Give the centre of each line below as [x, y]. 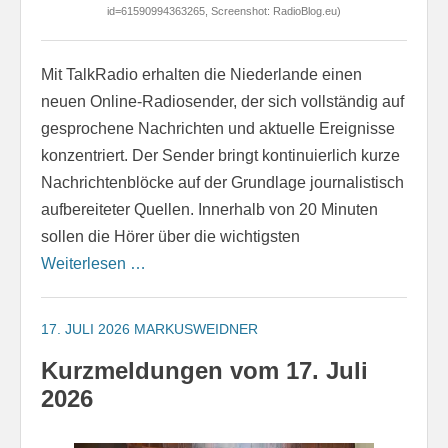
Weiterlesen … [93, 263]
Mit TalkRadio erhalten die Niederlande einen [201, 74]
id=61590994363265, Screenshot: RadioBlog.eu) [224, 10]
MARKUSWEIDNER [196, 328]
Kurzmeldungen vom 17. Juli [204, 371]
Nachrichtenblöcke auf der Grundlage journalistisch [222, 182]
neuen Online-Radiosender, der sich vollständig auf [222, 101]
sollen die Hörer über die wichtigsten [170, 236]
